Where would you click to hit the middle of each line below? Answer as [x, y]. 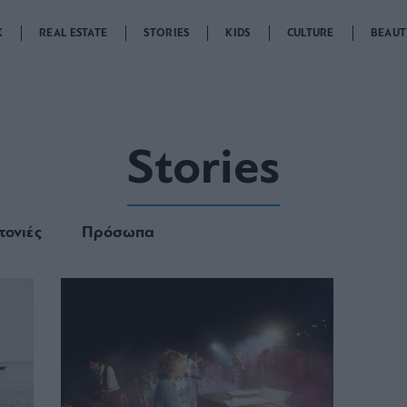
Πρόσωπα [118, 233]
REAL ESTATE [74, 34]
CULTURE [310, 34]
